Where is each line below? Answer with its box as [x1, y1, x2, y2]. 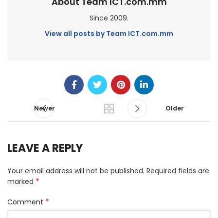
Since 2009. [90, 13, 128, 23]
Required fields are [146, 166, 209, 176]
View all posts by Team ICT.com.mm [45, 29, 173, 39]
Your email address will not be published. [7, 166, 145, 176]
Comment [7, 197, 45, 207]
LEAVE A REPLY [7, 141, 83, 156]
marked [7, 177, 36, 187]
